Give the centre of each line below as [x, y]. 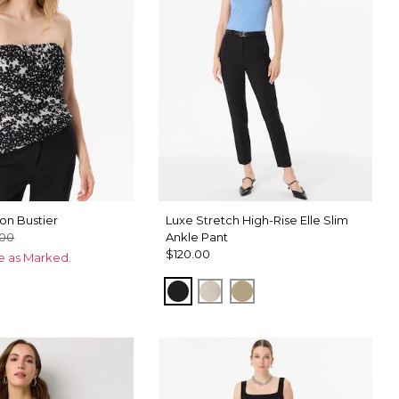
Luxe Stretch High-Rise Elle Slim [256, 220]
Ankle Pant [196, 236]
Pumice [237, 289]
